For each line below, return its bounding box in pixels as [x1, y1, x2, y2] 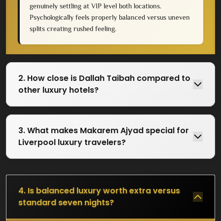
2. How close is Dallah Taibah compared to [18, 72, 190, 84]
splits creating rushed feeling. [30, 24, 116, 33]
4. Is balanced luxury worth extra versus [18, 184, 180, 196]
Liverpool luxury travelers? [18, 136, 126, 148]
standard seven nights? [18, 196, 114, 208]
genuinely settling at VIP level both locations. [30, 1, 161, 10]
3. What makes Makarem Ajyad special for [18, 124, 189, 136]
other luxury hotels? [18, 84, 99, 96]
